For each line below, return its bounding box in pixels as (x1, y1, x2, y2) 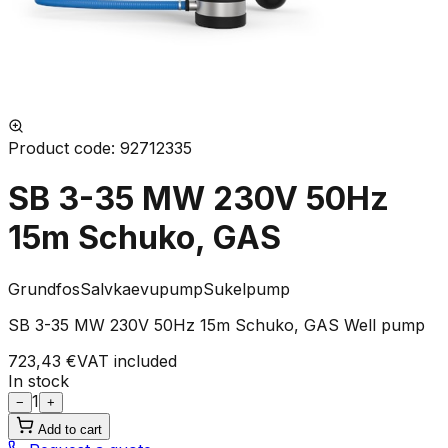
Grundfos (8, 278, 80, 299)
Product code (8, 138, 111, 158)
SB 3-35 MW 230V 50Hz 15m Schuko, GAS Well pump (8, 314, 425, 335)
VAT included (77, 350, 177, 371)
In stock (8, 370, 69, 391)
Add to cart (38, 421, 102, 437)
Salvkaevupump (80, 278, 203, 299)
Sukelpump (203, 278, 290, 299)
